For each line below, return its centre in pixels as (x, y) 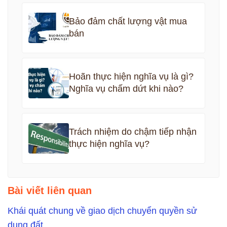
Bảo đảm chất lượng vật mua (128, 22)
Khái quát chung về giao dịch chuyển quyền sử (102, 211)
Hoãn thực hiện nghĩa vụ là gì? (131, 77)
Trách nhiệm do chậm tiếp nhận (133, 132)
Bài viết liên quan (50, 190)
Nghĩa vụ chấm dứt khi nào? (126, 89)
